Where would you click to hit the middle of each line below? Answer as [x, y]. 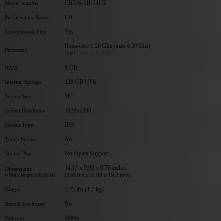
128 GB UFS [80, 82]
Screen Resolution [25, 110]
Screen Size [18, 96]
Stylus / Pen [18, 153]
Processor [16, 50]
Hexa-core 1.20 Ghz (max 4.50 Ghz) [108, 46]
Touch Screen [20, 139]
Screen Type [19, 125]
